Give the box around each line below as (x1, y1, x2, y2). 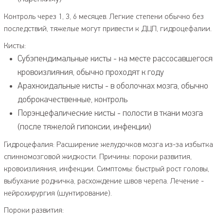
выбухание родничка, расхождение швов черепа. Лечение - (4, 177, 204, 185)
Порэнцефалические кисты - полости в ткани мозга (18, 109, 203, 118)
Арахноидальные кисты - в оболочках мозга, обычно (18, 82, 208, 91)
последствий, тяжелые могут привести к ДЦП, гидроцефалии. (4, 25, 212, 33)
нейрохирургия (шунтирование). (4, 189, 112, 198)
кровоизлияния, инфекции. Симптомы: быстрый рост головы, (4, 165, 209, 173)
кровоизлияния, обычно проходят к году (18, 68, 164, 77)
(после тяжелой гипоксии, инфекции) (18, 123, 151, 131)
